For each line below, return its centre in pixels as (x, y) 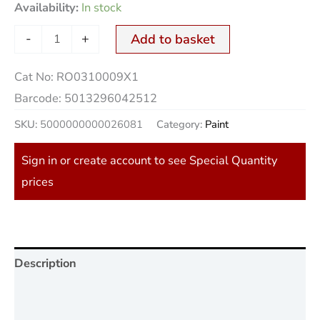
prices (37, 182)
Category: (181, 125)
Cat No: (35, 76)
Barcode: (39, 98)
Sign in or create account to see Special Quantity (149, 161)
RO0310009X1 (97, 76)
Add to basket (172, 39)
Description (45, 263)
